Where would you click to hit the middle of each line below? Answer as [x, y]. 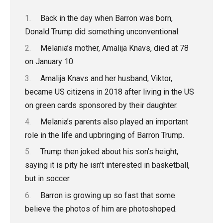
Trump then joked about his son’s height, [109, 152]
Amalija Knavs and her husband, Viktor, [106, 78]
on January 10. [50, 62]
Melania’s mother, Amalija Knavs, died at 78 [114, 48]
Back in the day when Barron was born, [106, 18]
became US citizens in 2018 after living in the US [110, 92]
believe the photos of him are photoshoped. [101, 209]
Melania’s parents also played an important [114, 122]
